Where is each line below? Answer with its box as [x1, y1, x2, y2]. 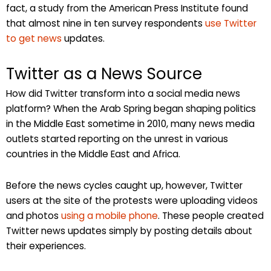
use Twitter [205, 17, 256, 30]
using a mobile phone [61, 209, 158, 223]
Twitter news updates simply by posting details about [6, 224, 252, 238]
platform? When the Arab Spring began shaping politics [6, 102, 256, 116]
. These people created [158, 209, 264, 223]
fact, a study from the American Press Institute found [6, 2, 248, 15]
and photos [6, 209, 61, 223]
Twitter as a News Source [6, 63, 202, 85]
